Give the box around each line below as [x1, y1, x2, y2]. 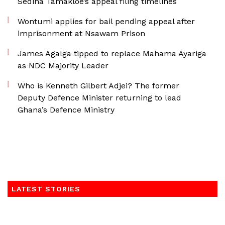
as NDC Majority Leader [18, 61, 108, 70]
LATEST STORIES [12, 185, 80, 193]
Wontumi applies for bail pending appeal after [18, 17, 195, 26]
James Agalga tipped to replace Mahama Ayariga [18, 49, 206, 58]
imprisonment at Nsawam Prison [18, 29, 145, 38]
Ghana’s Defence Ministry [18, 105, 115, 115]
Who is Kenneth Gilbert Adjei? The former [18, 81, 179, 90]
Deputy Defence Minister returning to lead [18, 93, 181, 102]
